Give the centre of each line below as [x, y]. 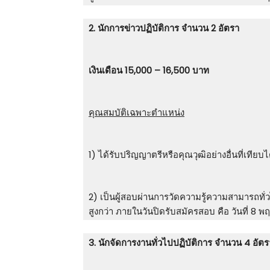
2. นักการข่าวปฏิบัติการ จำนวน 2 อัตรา [164, 28]
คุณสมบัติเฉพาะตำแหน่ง [137, 113]
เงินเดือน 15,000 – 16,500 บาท [149, 71]
